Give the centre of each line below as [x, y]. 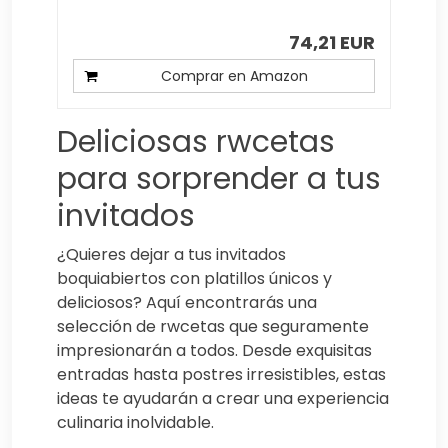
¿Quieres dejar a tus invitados [171, 254]
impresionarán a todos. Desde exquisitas [214, 350]
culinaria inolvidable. [135, 422]
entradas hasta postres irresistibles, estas [221, 374]
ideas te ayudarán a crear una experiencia [223, 398]
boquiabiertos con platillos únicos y [194, 278]
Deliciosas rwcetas [196, 141]
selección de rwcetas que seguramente [213, 326]
